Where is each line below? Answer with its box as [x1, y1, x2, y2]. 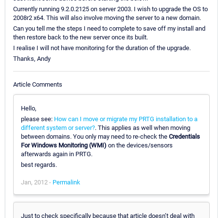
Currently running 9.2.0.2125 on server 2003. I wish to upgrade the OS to [13, 5, 208, 13]
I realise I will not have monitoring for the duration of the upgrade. [13, 44, 191, 52]
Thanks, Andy [13, 55, 51, 63]
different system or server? [21, 124, 95, 131]
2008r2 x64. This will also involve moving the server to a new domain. [13, 14, 201, 22]
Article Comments [13, 80, 62, 88]
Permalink [53, 178, 80, 186]
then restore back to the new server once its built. [13, 34, 148, 41]
